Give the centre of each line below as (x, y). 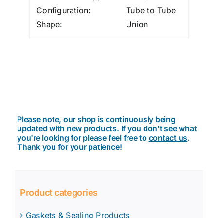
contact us (168, 138)
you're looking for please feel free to (83, 138)
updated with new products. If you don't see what (107, 129)
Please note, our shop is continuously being (96, 119)
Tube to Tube (151, 10)
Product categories (59, 192)
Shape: (50, 24)
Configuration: (64, 10)
